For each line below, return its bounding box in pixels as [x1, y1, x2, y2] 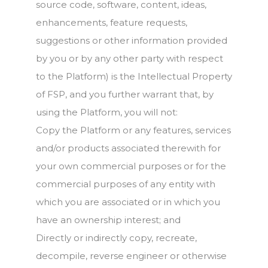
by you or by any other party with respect [36, 53, 223, 64]
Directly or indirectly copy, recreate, [36, 232, 197, 243]
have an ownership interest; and [36, 214, 181, 226]
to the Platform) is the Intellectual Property [36, 71, 232, 82]
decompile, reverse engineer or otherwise [36, 250, 227, 261]
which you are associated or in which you [36, 196, 220, 208]
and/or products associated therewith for [36, 142, 221, 154]
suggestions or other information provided [36, 35, 227, 46]
